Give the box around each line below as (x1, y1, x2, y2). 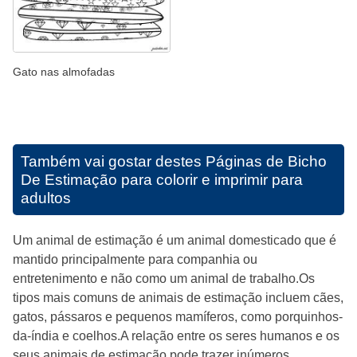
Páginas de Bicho (206, 153, 327, 171)
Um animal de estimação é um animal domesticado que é (13, 233, 336, 248)
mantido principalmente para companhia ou (13, 253, 257, 267)
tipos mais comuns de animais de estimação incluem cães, (13, 291, 343, 305)
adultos (21, 190, 71, 207)
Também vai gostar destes (21, 153, 206, 171)
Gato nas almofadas (13, 65, 115, 79)
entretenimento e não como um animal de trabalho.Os (13, 272, 315, 286)
